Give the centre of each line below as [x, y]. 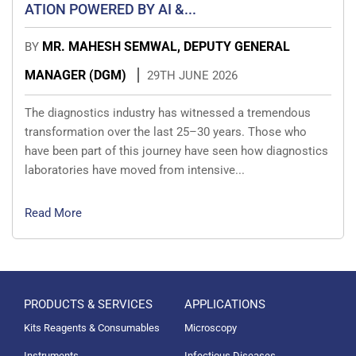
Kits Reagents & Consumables [92, 327]
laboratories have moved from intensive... [135, 170]
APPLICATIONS [224, 304]
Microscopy [210, 327]
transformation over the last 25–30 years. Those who [166, 132]
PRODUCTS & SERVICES [88, 304]
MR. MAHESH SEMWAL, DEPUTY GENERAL [166, 46]
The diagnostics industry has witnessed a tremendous [168, 112]
